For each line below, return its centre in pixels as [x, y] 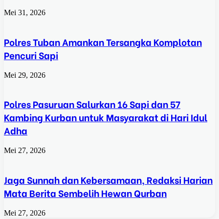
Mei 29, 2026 [25, 75]
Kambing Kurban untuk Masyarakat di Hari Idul [106, 117]
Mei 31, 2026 [25, 13]
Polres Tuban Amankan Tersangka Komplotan [103, 42]
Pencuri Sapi [31, 55]
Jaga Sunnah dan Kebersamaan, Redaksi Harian [108, 179]
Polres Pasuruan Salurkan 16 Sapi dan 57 [92, 104]
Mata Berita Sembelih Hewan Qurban [85, 193]
